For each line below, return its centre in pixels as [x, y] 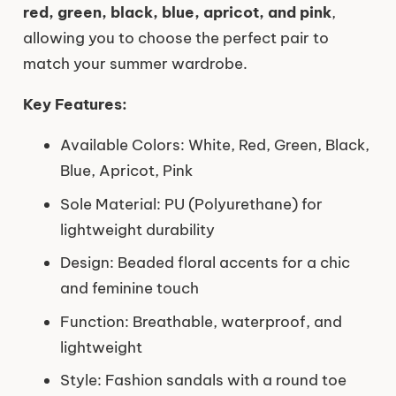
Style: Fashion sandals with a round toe [203, 381]
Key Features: [75, 105]
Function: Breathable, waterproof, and [201, 321]
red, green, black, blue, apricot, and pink [177, 13]
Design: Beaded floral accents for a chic [205, 263]
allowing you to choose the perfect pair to [175, 38]
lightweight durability [137, 229]
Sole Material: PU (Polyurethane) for [191, 204]
